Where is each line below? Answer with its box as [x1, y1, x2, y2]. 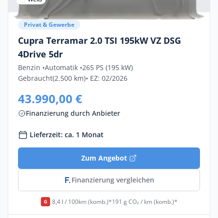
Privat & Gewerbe [24, 20, 74, 29]
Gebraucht [18, 73, 53, 83]
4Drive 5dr [18, 48, 63, 60]
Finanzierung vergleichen [72, 175, 154, 184]
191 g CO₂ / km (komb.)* [111, 197, 178, 206]
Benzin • [18, 63, 45, 72]
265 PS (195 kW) [82, 63, 133, 72]
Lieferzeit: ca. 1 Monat [30, 130, 104, 139]
